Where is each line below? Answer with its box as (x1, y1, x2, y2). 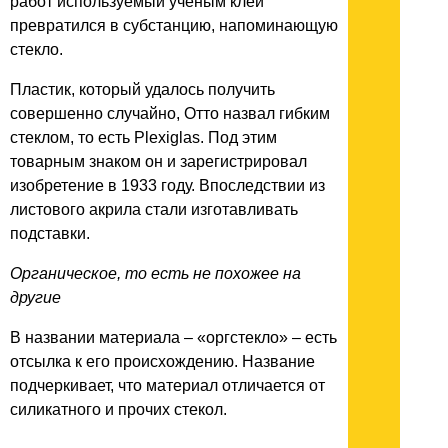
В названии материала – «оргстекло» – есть (10, 328, 337, 346)
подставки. (10, 224, 90, 242)
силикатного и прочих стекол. (10, 400, 227, 418)
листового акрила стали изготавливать (10, 200, 298, 218)
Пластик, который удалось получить (10, 80, 275, 98)
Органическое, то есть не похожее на (10, 264, 301, 282)
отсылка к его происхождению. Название (10, 352, 315, 370)
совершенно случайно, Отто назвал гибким (10, 104, 330, 122)
